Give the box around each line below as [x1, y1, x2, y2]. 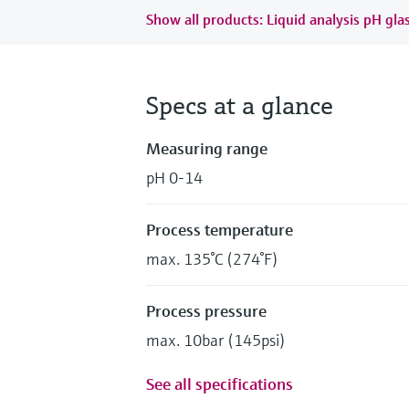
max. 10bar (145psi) [146, 329, 286, 351]
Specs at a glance [146, 89, 333, 121]
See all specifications [146, 372, 293, 394]
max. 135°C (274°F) [146, 247, 278, 269]
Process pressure [146, 299, 267, 321]
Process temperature [146, 218, 293, 240]
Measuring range [146, 137, 267, 159]
